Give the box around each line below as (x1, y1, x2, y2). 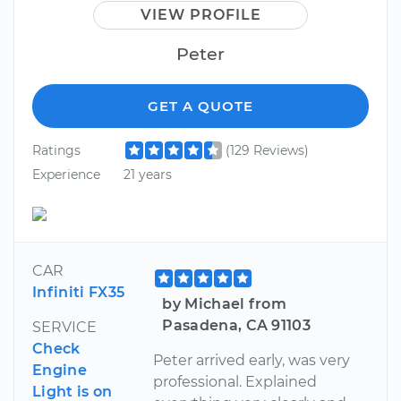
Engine (32, 361, 87, 379)
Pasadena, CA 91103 (162, 316, 311, 334)
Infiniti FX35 (32, 283, 125, 301)
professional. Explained (153, 372, 318, 390)
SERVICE (32, 318, 97, 336)
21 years (123, 166, 172, 183)
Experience (32, 166, 100, 183)
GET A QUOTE (148, 97, 253, 115)
